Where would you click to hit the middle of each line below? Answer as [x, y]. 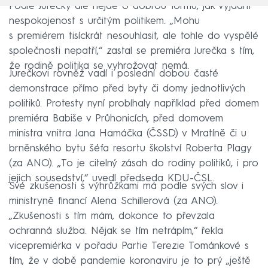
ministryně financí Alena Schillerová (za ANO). [113, 201]
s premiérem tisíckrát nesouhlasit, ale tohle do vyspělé [134, 36]
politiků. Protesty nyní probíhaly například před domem [134, 103]
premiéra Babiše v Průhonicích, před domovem [116, 118]
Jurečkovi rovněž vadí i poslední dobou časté [114, 74]
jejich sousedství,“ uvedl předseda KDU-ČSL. [112, 178]
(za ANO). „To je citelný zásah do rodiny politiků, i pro [134, 163]
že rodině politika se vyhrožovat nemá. [99, 66]
